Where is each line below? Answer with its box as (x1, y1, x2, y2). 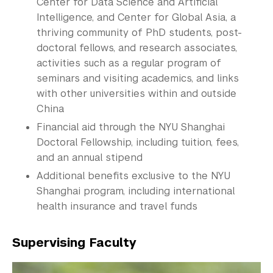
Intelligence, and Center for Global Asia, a (37, 11, 236, 24)
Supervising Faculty (12, 235, 136, 251)
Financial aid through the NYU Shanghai (37, 121, 225, 134)
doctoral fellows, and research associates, (37, 41, 237, 55)
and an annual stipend (37, 151, 143, 165)
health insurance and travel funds (37, 200, 197, 213)
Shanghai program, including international (37, 185, 235, 198)
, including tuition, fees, (131, 136, 239, 149)
